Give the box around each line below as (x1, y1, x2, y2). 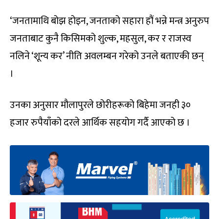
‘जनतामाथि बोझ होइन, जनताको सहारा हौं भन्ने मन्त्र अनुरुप (10, 12, 209, 29)
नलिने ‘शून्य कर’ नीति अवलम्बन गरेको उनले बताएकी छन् (10, 47, 204, 65)
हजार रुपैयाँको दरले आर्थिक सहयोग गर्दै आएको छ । (10, 114, 190, 131)
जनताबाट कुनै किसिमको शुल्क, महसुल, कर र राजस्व (10, 30, 192, 47)
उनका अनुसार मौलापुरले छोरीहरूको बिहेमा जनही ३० (10, 96, 191, 113)
